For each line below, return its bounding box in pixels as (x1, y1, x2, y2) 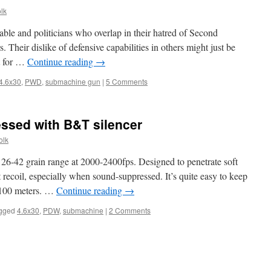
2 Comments (109, 205, 151, 215)
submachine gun (45, 76, 100, 87)
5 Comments (106, 76, 148, 87)
